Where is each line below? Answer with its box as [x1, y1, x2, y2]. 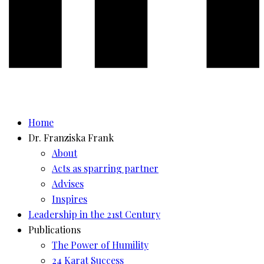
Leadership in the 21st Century [28, 207, 160, 220]
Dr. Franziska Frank [28, 131, 114, 144]
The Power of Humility [52, 238, 148, 251]
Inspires [52, 192, 87, 205]
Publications [28, 223, 81, 236]
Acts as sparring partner [52, 161, 159, 174]
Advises [52, 177, 84, 190]
